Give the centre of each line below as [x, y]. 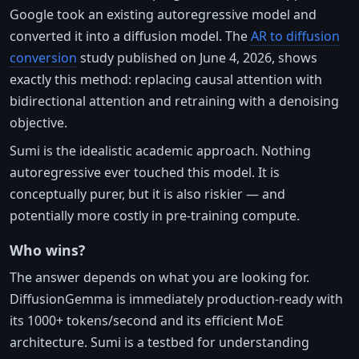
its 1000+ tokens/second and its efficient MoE [147, 320]
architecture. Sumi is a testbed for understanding [159, 342]
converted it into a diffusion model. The [130, 36]
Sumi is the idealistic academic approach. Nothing [160, 150]
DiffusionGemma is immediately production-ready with [176, 298]
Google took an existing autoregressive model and [163, 14]
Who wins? [47, 250]
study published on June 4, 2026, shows [197, 57]
